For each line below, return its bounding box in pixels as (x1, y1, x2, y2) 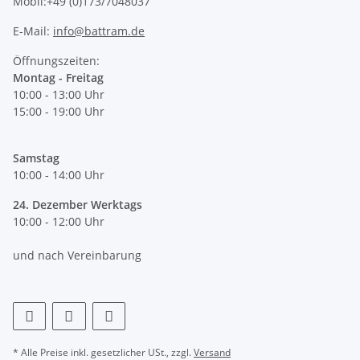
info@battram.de (53, 22, 145, 39)
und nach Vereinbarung (13, 247, 141, 263)
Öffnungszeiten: (13, 52, 100, 68)
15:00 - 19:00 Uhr (13, 103, 104, 119)
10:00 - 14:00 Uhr (13, 166, 104, 182)
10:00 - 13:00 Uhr (13, 86, 104, 102)
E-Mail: (13, 22, 53, 39)
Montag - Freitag (13, 69, 104, 85)
